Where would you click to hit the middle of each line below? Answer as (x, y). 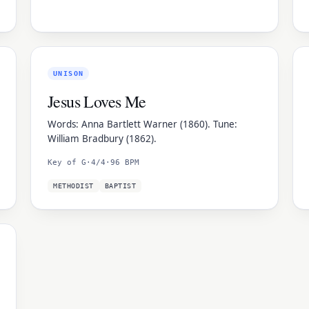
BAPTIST (120, 186)
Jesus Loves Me (97, 101)
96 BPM (125, 162)
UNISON (69, 73)
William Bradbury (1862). (102, 139)
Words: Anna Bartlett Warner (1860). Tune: (142, 124)
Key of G (67, 162)
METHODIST (73, 186)
